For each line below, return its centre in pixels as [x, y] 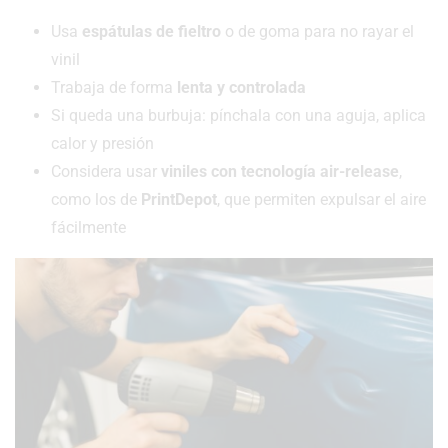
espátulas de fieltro [151, 32]
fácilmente [88, 228]
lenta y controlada [241, 88]
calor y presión [102, 144]
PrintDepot [179, 200]
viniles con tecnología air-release [280, 172]
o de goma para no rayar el [317, 32]
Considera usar [106, 172]
